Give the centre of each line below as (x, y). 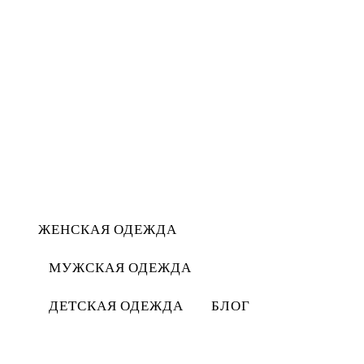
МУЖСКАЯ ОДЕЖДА (120, 267)
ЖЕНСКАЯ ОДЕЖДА (108, 229)
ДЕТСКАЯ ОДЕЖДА (116, 305)
